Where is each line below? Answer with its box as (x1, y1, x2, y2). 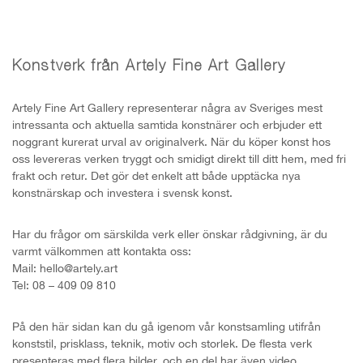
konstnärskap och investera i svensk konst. (12, 186, 233, 199)
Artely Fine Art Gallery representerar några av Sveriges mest (12, 100, 322, 114)
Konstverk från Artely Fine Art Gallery (12, 59, 286, 75)
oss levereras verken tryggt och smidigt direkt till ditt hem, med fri (12, 152, 346, 165)
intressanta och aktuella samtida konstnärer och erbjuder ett (12, 117, 322, 131)
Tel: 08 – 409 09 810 (12, 278, 116, 292)
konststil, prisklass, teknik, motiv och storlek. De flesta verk (12, 336, 312, 350)
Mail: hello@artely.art (12, 261, 117, 275)
